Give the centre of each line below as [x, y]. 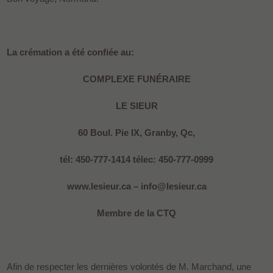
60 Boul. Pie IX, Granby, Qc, [136, 132]
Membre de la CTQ [136, 213]
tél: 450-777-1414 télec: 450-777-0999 [136, 159]
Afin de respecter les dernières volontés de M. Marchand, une [129, 266]
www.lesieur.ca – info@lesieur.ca [136, 186]
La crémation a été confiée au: [71, 52]
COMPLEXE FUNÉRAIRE [136, 79]
